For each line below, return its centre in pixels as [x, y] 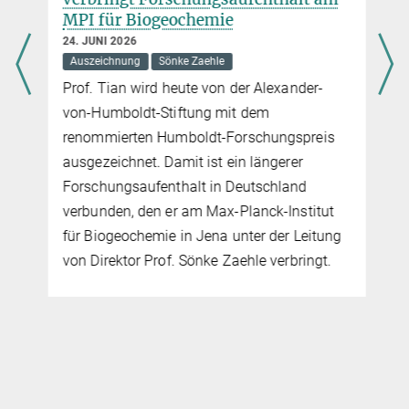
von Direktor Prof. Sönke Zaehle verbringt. [195, 261]
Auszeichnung [103, 62]
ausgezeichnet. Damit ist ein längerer [180, 163]
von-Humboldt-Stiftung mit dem [163, 113]
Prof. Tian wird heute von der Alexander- [191, 89]
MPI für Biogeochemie [146, 21]
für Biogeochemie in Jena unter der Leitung [200, 236]
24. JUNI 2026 [98, 42]
